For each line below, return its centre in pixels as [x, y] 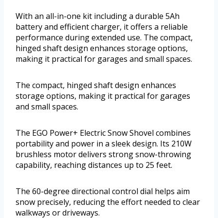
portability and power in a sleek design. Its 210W [104, 144]
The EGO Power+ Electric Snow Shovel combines [103, 133]
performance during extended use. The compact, [104, 38]
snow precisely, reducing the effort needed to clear [108, 202]
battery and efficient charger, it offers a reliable [102, 27]
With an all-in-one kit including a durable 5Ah [98, 16]
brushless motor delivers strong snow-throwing [103, 154]
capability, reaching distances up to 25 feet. [94, 165]
